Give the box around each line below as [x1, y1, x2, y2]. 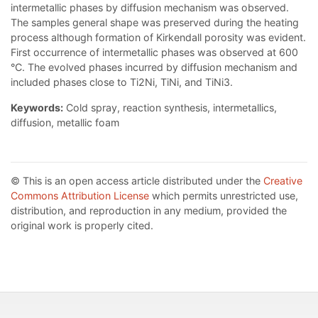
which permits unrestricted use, [149, 190, 298, 202]
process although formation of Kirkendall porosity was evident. [11, 31, 306, 44]
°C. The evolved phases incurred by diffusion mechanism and [11, 61, 297, 74]
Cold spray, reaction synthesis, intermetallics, [63, 102, 277, 114]
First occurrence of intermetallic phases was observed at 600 [11, 46, 298, 59]
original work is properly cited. [11, 219, 153, 232]
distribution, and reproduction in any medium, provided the [11, 204, 287, 217]
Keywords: [11, 102, 63, 114]
